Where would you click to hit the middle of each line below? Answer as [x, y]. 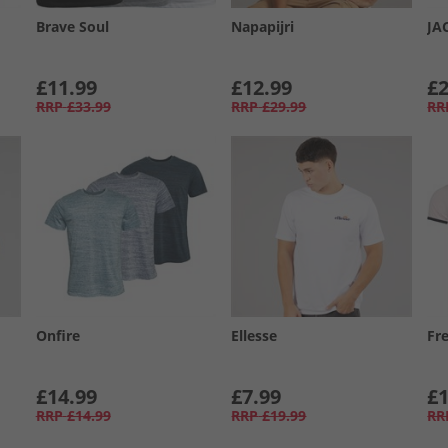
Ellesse [254, 335]
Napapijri [263, 26]
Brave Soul [72, 26]
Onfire [57, 335]
